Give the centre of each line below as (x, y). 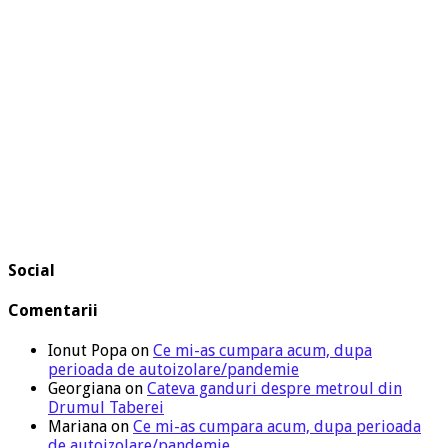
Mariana (77, 427)
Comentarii (53, 311)
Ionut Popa (87, 351)
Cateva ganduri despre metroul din (274, 389)
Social (31, 270)
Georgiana (84, 389)
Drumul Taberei (106, 408)
